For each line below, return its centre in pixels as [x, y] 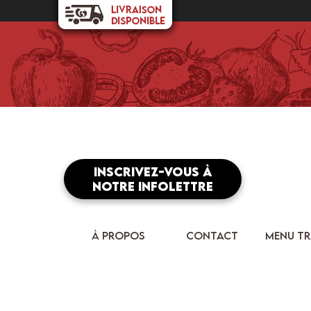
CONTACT [212, 236]
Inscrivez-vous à [153, 172]
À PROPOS [118, 236]
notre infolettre [153, 187]
